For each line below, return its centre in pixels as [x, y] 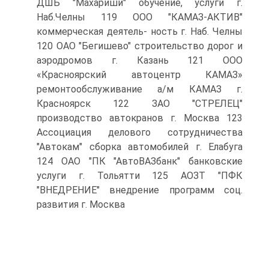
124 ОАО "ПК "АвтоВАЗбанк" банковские [140, 161]
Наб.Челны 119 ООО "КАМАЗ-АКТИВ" [140, 17]
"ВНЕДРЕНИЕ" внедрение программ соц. [140, 190]
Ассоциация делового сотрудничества [140, 132]
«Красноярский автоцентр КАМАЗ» [140, 75]
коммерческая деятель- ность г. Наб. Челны [140, 32]
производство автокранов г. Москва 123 [140, 118]
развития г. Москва [81, 204]
